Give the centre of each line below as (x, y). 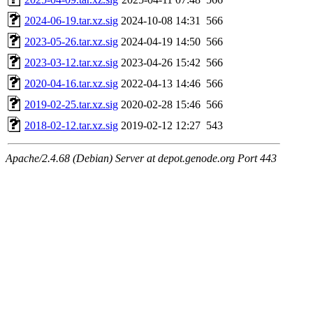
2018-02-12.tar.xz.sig (71, 125)
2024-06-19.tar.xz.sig (71, 20)
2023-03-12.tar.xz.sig (71, 62)
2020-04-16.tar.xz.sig (71, 83)
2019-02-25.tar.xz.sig (71, 104)
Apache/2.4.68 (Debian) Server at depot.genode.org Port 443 (141, 158)
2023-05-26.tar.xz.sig (71, 41)
